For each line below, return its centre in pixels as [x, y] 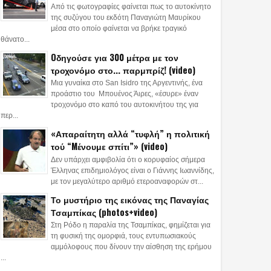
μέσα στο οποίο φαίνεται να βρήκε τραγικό [119, 28]
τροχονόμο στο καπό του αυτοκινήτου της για [125, 105]
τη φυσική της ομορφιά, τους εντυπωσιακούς [123, 236]
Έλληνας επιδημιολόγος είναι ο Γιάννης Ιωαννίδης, [132, 170]
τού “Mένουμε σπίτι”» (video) [109, 146]
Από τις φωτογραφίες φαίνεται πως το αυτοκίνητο [131, 6]
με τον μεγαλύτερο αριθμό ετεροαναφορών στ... [127, 181]
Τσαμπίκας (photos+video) [104, 212]
